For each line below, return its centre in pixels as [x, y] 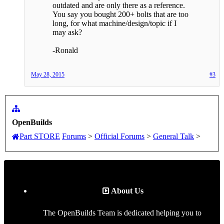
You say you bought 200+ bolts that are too [120, 14]
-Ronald [65, 50]
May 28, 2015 [48, 75]
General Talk [173, 136]
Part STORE [40, 136]
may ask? [67, 32]
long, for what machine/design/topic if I [114, 23]
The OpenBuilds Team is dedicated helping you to [122, 212]
